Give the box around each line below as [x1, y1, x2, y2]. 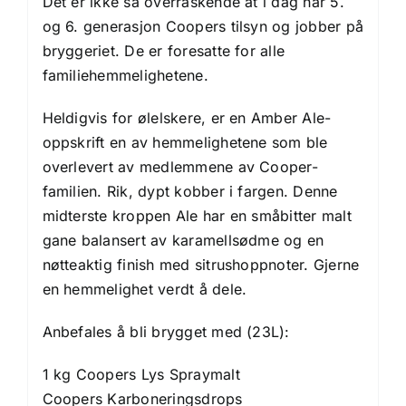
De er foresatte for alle [124, 42, 285, 61]
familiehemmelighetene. [42, 66, 208, 85]
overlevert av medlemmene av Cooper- [42, 158, 318, 177]
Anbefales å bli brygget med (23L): [42, 323, 290, 342]
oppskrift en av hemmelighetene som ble [42, 133, 328, 152]
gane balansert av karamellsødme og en [42, 231, 324, 250]
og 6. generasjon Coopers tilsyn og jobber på [42, 17, 364, 36]
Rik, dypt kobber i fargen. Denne [106, 182, 338, 201]
